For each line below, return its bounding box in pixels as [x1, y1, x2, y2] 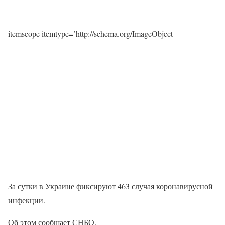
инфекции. [8, 195, 45, 206]
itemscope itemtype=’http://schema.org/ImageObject [8, 28, 173, 39]
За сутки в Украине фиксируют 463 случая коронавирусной [8, 181, 213, 192]
